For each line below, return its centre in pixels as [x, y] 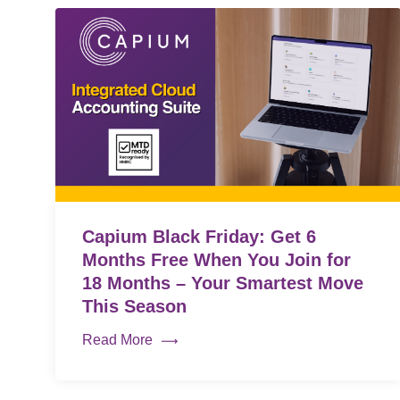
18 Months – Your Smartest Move [223, 283]
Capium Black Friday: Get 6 [199, 237]
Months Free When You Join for [217, 260]
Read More [117, 340]
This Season [134, 307]
